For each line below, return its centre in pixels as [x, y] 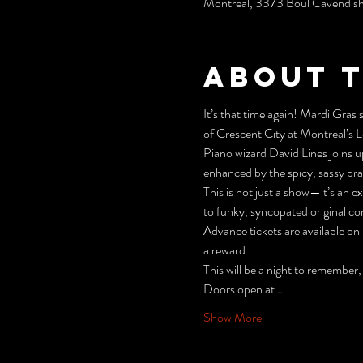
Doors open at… [243, 289]
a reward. [226, 250]
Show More [232, 317]
